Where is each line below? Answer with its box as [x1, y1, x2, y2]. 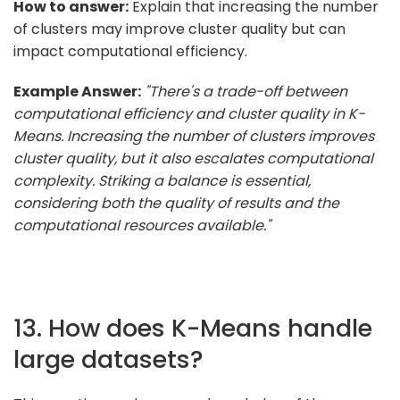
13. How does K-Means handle [13, 310, 372, 346]
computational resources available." [13, 214, 271, 236]
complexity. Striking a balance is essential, [13, 170, 311, 191]
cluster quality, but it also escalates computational [13, 147, 373, 169]
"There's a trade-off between [145, 80, 347, 102]
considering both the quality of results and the [13, 192, 339, 213]
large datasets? [13, 341, 204, 377]
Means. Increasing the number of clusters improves [13, 125, 374, 146]
